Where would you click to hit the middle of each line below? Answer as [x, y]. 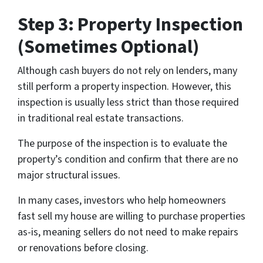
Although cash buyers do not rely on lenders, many [127, 71]
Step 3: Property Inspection [130, 25]
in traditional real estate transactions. [101, 119]
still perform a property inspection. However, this [124, 87]
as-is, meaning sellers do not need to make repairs [128, 232]
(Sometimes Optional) [108, 47]
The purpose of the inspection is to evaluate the [122, 144]
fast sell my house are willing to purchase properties [131, 217]
